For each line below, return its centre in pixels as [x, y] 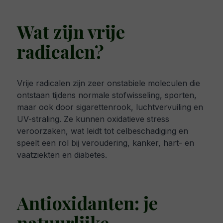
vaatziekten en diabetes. [62, 155]
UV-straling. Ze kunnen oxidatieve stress [93, 119]
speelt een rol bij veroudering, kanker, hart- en [106, 143]
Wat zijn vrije [71, 32]
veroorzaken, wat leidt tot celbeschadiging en [103, 131]
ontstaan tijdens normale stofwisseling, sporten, [107, 95]
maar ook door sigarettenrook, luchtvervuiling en [110, 107]
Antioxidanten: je [87, 203]
